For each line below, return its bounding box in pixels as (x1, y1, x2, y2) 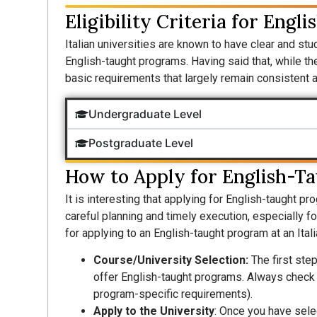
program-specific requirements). (93, 287, 256, 301)
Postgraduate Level (88, 135, 193, 150)
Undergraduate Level (88, 106, 202, 121)
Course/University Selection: (93, 253, 252, 267)
